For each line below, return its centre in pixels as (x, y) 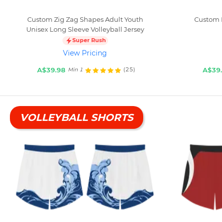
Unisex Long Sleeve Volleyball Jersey (85, 29)
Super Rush (89, 40)
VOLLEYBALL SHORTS (77, 117)
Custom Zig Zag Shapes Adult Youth (85, 19)
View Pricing (85, 53)
